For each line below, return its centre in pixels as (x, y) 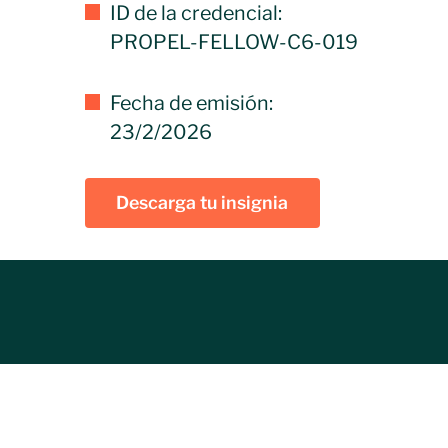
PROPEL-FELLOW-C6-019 (234, 42)
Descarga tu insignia (202, 203)
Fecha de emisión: (192, 102)
